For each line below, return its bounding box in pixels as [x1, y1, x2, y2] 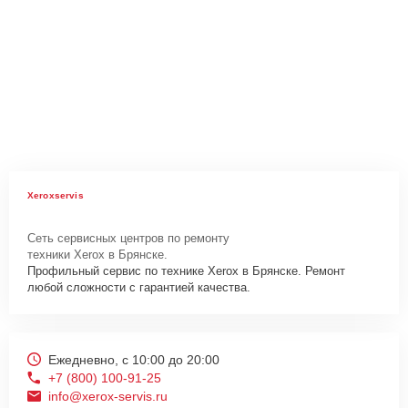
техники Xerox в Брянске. [27, 247, 168, 261]
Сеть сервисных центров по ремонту [27, 230, 229, 245]
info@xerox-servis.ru [48, 388, 168, 403]
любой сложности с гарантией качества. [27, 280, 250, 294]
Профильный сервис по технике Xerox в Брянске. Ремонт [27, 263, 345, 278]
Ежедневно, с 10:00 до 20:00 [48, 352, 219, 367]
